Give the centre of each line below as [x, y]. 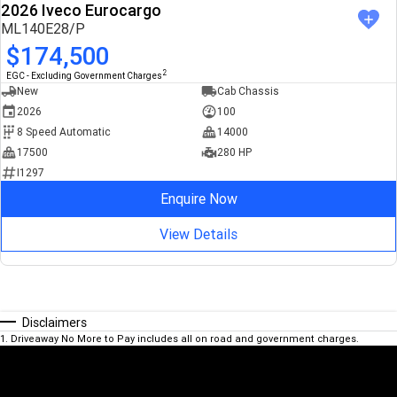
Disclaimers [54, 323]
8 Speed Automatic [64, 132]
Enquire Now [198, 198]
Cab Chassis [248, 91]
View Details [198, 234]
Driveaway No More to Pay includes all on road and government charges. [185, 339]
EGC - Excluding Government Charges [84, 75]
